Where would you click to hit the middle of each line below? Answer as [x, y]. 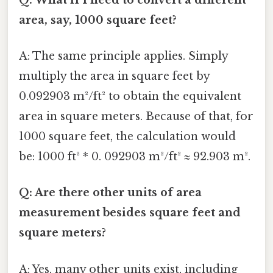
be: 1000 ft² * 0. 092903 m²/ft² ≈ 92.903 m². [135, 157]
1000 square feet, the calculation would [127, 137]
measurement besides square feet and [130, 213]
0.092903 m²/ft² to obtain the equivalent [130, 97]
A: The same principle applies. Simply [123, 56]
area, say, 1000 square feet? [98, 20]
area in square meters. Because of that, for [136, 117]
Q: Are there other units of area [110, 193]
